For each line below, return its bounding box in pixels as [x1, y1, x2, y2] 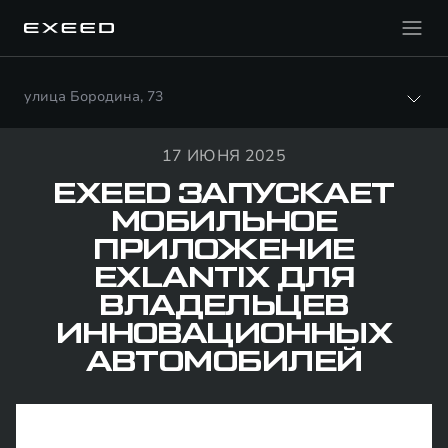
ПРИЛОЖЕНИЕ [93, 236, 355, 264]
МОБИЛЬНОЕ [111, 208, 337, 236]
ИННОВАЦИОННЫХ [55, 320, 393, 348]
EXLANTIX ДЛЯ [93, 264, 355, 292]
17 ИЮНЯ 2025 [162, 145, 286, 167]
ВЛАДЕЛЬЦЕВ [99, 292, 349, 320]
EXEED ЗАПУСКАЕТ [53, 180, 395, 208]
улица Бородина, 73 [24, 86, 163, 106]
